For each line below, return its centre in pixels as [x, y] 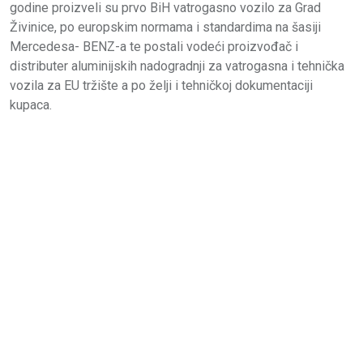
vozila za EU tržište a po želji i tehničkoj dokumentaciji [161, 85]
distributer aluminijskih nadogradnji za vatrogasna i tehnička [177, 66]
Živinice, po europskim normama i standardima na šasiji [165, 27]
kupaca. [31, 105]
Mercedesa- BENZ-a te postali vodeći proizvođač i [154, 46]
